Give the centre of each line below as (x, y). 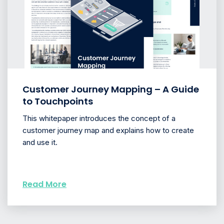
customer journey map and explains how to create (108, 130)
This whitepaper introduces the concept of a (99, 118)
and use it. (40, 142)
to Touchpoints (58, 101)
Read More (44, 184)
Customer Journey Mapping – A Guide (111, 89)
